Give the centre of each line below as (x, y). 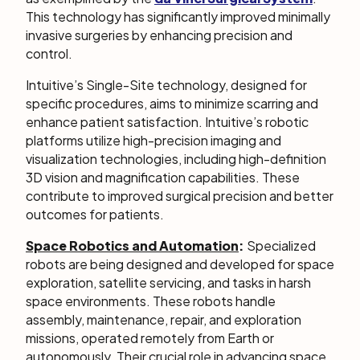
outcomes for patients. (95, 214)
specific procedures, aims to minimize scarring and (172, 103)
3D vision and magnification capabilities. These (163, 177)
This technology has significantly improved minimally (178, 16)
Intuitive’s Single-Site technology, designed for (166, 85)
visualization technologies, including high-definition (176, 159)
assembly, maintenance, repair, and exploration (164, 319)
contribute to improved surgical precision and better (180, 196)
